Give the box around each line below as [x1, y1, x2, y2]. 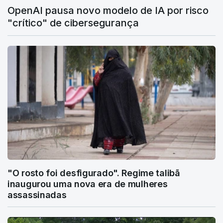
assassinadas [7, 189, 67, 200]
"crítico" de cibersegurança [7, 16, 139, 29]
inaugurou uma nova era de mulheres [7, 178, 168, 189]
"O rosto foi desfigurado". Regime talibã [7, 167, 180, 178]
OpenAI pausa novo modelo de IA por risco [7, 4, 209, 16]
